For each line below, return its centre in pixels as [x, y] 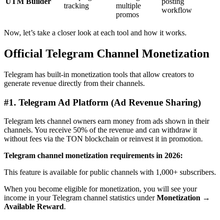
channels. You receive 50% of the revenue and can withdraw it [100, 130]
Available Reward [34, 207]
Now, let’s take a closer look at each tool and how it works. [95, 33]
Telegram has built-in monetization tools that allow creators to [99, 74]
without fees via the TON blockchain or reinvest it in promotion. [103, 139]
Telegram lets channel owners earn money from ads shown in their [107, 121]
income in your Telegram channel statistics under [80, 198]
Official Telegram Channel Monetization [107, 53]
